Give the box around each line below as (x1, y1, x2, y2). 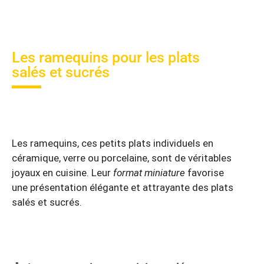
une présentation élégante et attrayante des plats (12, 181, 233, 193)
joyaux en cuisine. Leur (12, 166, 113, 179)
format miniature (113, 166, 185, 179)
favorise (185, 166, 224, 179)
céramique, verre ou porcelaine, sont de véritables (12, 151, 232, 164)
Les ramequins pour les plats (12, 49, 200, 67)
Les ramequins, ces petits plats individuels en (12, 137, 213, 149)
